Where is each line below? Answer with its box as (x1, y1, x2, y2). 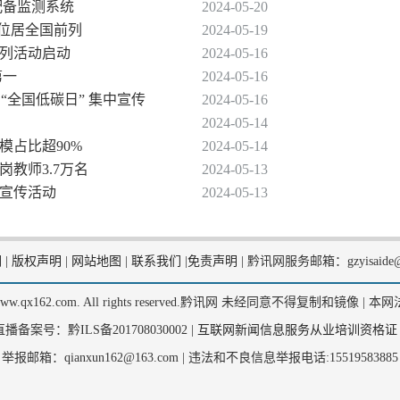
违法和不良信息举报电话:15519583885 (185, 351, 398, 364)
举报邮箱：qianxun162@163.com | (2, 351, 185, 364)
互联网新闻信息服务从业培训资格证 (196, 323, 397, 337)
